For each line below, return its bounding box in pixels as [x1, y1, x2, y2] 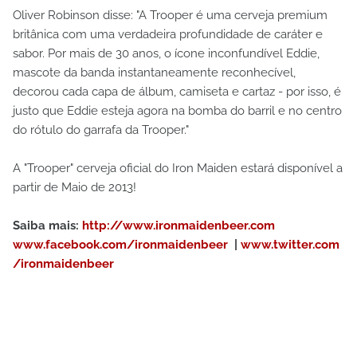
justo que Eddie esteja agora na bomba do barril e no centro [13, 103, 342, 118]
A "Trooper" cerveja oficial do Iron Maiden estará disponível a [13, 160, 343, 175]
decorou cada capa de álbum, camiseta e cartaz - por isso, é [13, 84, 341, 99]
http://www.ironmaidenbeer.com [79, 218, 275, 233]
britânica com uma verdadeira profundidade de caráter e [13, 26, 323, 41]
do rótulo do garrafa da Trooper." [13, 122, 189, 137]
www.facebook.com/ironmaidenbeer [13, 237, 231, 252]
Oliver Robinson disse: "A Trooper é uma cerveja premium [13, 7, 328, 22]
